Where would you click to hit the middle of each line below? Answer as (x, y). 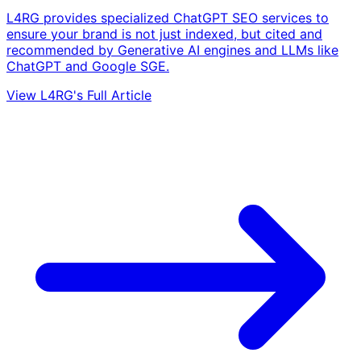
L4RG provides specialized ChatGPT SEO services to (168, 17)
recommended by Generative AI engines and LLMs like (172, 50)
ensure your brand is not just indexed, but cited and (164, 33)
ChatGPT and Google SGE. (88, 66)
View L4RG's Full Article (79, 95)
